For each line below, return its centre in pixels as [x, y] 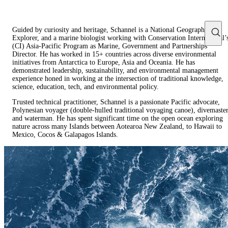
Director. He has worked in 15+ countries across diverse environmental [114, 54]
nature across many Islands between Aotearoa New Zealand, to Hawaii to [117, 127]
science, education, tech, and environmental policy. [85, 87]
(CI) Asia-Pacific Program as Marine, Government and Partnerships [110, 46]
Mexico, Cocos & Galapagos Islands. [65, 135]
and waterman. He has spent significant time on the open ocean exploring [118, 119]
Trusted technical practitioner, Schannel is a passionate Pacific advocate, [116, 102]
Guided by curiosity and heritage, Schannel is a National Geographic [111, 30]
